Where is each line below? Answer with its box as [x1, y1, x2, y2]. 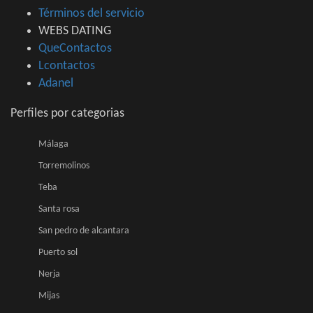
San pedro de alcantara [38, 226, 129, 237]
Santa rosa [38, 204, 80, 215]
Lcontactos [38, 59, 95, 73]
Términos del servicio [38, 7, 145, 21]
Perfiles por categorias [10, 107, 124, 121]
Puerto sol [38, 247, 78, 259]
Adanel [38, 77, 73, 91]
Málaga [38, 139, 68, 150]
